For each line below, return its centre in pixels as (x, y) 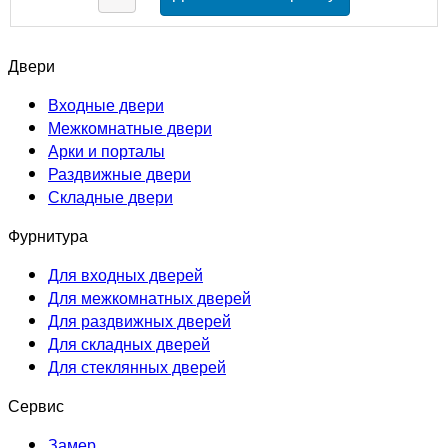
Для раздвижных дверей (139, 320)
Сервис (36, 405)
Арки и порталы (106, 150)
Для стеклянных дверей (137, 366)
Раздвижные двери (119, 173)
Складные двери (110, 196)
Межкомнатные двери (130, 127)
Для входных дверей (125, 274)
